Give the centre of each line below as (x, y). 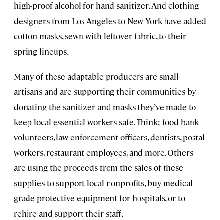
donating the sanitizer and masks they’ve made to (105, 107)
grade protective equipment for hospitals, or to (99, 198)
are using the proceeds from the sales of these (98, 168)
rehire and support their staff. (69, 213)
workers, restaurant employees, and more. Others (103, 152)
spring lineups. (41, 51)
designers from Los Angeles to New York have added (110, 21)
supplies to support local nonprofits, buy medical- (104, 183)
